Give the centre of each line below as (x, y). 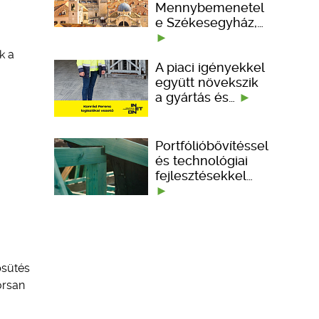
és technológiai (202, 160)
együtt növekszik (207, 82)
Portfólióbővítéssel (211, 145)
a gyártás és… (197, 97)
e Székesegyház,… (209, 22)
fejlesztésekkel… (204, 175)
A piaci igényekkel (210, 67)
